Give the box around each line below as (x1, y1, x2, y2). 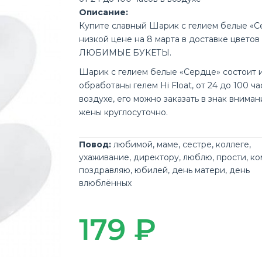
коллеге (216, 139, 250, 150)
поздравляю (79, 165, 131, 175)
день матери (172, 165, 226, 175)
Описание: (79, 7, 129, 18)
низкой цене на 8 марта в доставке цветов (79, 34, 260, 44)
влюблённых (79, 178, 132, 188)
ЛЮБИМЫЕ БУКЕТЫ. (79, 47, 172, 58)
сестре (182, 139, 212, 150)
